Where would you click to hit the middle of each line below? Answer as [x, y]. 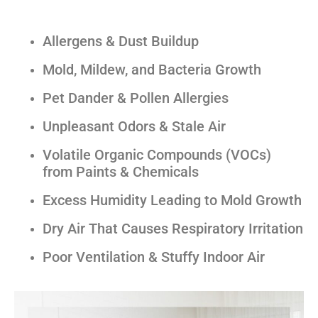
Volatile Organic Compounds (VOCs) [157, 154]
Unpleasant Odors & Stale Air [134, 126]
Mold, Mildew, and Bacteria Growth [152, 69]
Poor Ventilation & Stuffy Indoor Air [154, 257]
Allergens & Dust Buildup [121, 41]
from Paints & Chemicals [121, 171]
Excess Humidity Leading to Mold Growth [172, 200]
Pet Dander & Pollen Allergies [136, 98]
